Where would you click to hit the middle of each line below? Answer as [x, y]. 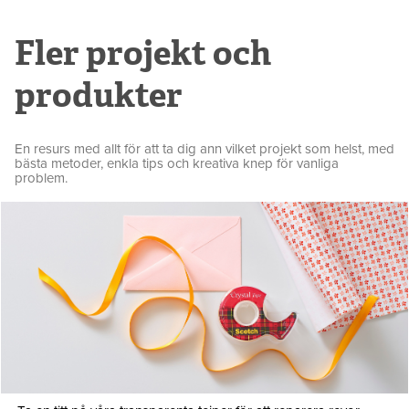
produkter [99, 94]
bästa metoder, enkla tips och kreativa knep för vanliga [177, 163]
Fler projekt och [143, 52]
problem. [41, 178]
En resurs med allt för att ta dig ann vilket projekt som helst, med [204, 148]
